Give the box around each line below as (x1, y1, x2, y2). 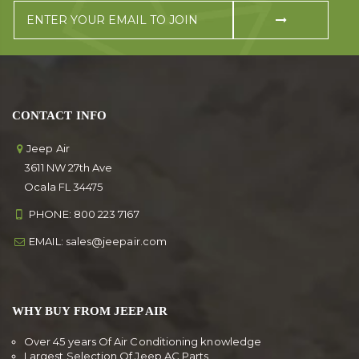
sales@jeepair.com (65, 234, 167, 248)
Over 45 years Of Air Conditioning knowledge (24, 334, 262, 348)
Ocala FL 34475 (12, 179, 103, 193)
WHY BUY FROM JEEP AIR (12, 304, 168, 317)
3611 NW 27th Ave (12, 160, 113, 174)
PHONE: (29, 207, 71, 220)
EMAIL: (29, 234, 63, 248)
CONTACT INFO (12, 108, 107, 122)
